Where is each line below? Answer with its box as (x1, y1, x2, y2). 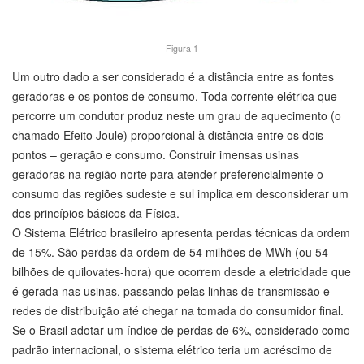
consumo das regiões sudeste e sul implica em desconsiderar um (12, 185, 349, 202)
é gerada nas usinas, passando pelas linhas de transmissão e (12, 283, 330, 300)
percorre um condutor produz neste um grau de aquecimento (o (12, 107, 341, 124)
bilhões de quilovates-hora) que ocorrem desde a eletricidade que (12, 263, 351, 280)
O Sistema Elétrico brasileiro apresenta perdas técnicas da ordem (12, 224, 350, 241)
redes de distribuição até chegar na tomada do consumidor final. (12, 302, 344, 319)
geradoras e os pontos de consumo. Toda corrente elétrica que (12, 88, 337, 105)
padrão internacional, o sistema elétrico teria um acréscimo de (12, 341, 332, 358)
